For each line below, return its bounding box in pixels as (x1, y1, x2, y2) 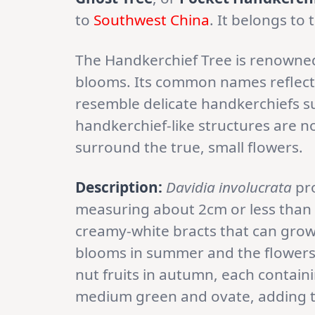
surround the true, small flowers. (75, 137, 303, 157)
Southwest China (94, 10, 210, 30)
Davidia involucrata (166, 177, 292, 198)
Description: (75, 177, 162, 198)
